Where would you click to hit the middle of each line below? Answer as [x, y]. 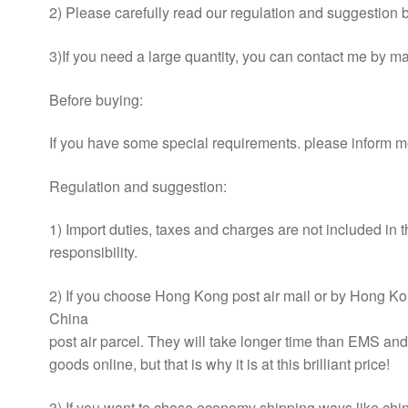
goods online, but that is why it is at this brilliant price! [219, 364]
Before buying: [96, 99]
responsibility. [93, 252]
